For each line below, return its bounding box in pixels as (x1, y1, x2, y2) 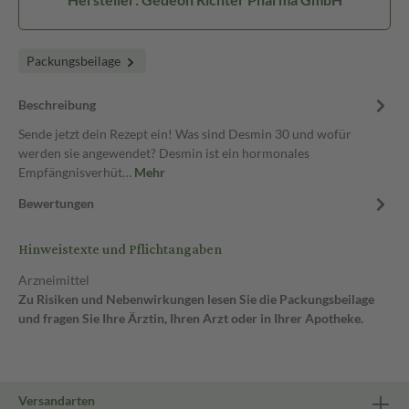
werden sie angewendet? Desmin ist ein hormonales (18, 145, 309, 161)
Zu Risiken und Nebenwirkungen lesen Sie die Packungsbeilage (18, 291, 374, 307)
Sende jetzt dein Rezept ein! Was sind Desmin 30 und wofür (18, 126, 351, 142)
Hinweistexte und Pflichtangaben (18, 236, 222, 263)
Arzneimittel (18, 272, 89, 288)
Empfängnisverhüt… (18, 164, 134, 180)
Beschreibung (18, 97, 96, 112)
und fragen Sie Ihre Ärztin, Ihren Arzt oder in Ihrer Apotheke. (18, 310, 363, 326)
